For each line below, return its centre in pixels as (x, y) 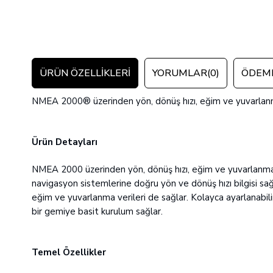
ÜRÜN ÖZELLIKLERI (85, 73)
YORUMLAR (180, 73)
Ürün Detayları (65, 142)
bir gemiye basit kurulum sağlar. (97, 211)
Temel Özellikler (69, 252)
